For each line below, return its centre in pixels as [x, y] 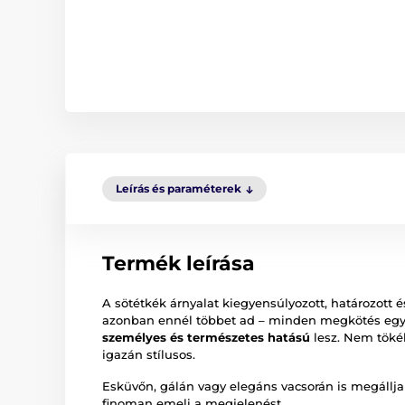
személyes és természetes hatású [206, 338]
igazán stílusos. [149, 355]
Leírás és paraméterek [179, 189]
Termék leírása [179, 264]
